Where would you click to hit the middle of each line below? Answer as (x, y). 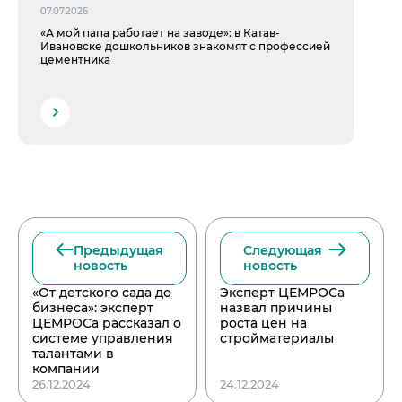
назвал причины (275, 307)
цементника (75, 59)
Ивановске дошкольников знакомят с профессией (185, 46)
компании (66, 368)
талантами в (73, 353)
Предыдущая (118, 250)
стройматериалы (276, 338)
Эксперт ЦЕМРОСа (282, 292)
